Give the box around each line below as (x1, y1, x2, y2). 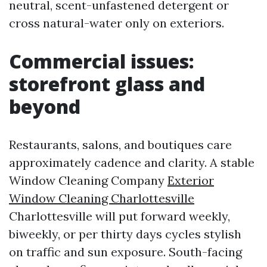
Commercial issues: (9, 48, 194, 74)
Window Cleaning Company (9, 173, 167, 188)
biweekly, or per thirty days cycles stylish (9, 226, 241, 241)
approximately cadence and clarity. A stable (9, 155, 254, 170)
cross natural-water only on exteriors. (9, 15, 224, 30)
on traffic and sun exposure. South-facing (9, 244, 242, 259)
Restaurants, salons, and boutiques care (9, 137, 232, 152)
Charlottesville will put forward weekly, (9, 209, 230, 223)
